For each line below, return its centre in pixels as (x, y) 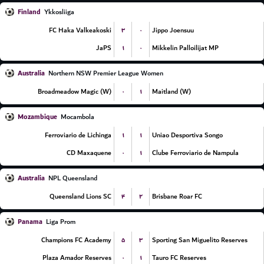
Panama (30, 222)
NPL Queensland (73, 178)
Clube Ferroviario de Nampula (195, 153)
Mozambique (37, 117)
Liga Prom (61, 222)
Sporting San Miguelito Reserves (200, 240)
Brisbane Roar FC (177, 197)
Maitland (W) (171, 92)
